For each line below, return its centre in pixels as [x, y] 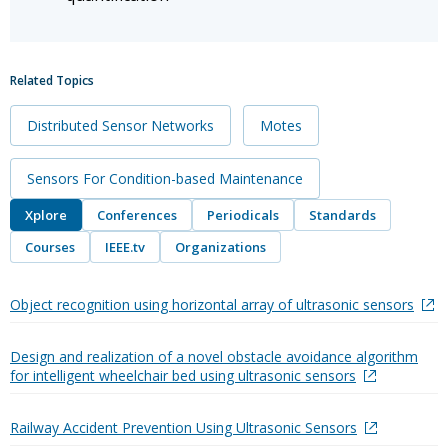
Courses [50, 246]
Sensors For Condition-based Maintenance [165, 178]
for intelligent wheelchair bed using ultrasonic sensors [183, 375]
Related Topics [52, 80]
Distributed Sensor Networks [120, 125]
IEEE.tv [125, 246]
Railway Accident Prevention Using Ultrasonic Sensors [183, 427]
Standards [342, 214]
